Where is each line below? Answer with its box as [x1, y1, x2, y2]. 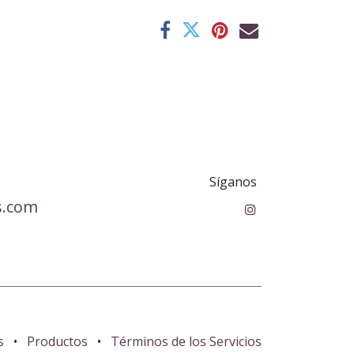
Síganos [209, 173, 257, 190]
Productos [27, 333, 88, 351]
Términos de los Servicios [111, 333, 262, 351]
